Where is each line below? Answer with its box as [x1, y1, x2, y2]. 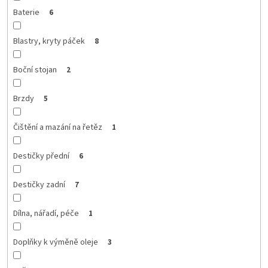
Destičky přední [13, 150, 69, 162]
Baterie [13, 6, 39, 19]
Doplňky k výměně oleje [13, 236, 98, 248]
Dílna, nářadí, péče [13, 207, 79, 220]
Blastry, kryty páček [13, 35, 85, 47]
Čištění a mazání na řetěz [13, 121, 102, 133]
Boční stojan [13, 63, 57, 76]
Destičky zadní [13, 178, 65, 191]
